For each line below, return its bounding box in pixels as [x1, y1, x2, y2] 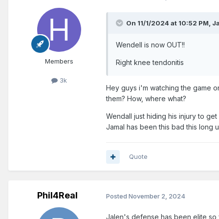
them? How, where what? [106, 94, 188, 103]
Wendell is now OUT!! [116, 41, 185, 49]
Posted [106, 192, 129, 200]
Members [45, 57, 73, 66]
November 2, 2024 [129, 192, 185, 200]
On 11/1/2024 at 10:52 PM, [126, 19, 212, 27]
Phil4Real [37, 190, 78, 201]
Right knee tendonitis [116, 58, 184, 67]
